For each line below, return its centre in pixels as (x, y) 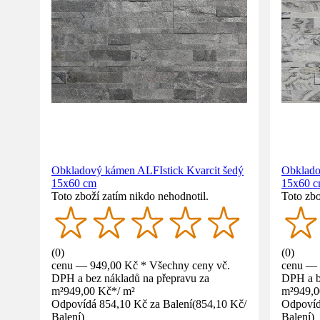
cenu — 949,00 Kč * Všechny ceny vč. (141, 265)
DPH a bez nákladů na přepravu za (130, 278)
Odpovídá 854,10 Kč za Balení (122, 304)
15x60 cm (74, 183)
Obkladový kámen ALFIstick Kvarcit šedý (147, 170)
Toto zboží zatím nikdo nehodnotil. (130, 196)
